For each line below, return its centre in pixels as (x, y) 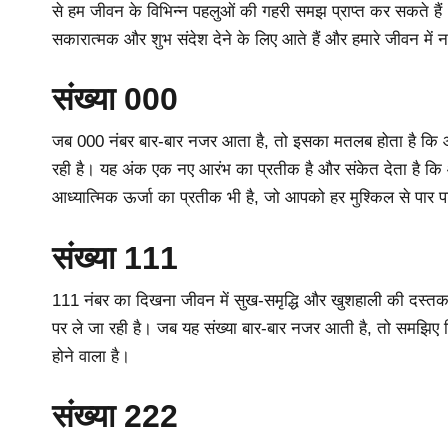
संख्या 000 (115, 99)
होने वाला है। (91, 356)
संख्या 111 (115, 257)
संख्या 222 (115, 416)
